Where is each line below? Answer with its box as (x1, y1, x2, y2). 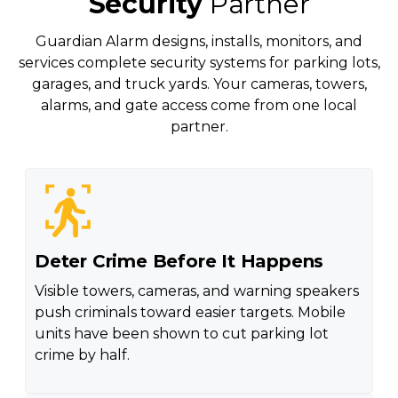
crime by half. (34, 346, 130, 363)
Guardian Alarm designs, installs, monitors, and (36, 32, 362, 50)
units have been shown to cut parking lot (34, 324, 329, 342)
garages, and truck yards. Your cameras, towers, (31, 75, 367, 92)
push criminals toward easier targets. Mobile (34, 303, 346, 321)
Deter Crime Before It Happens (34, 250, 324, 272)
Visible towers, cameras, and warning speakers (34, 282, 359, 299)
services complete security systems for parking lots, (18, 53, 380, 71)
